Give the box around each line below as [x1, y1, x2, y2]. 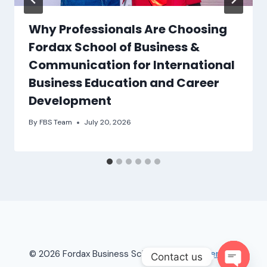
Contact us [151, 250, 203, 263]
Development [29, 92, 111, 110]
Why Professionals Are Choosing [29, 21, 227, 38]
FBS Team [39, 117, 73, 128]
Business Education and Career [29, 74, 219, 92]
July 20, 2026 [84, 117, 132, 128]
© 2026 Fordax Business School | [29, 248, 166, 260]
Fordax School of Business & [29, 39, 200, 56]
